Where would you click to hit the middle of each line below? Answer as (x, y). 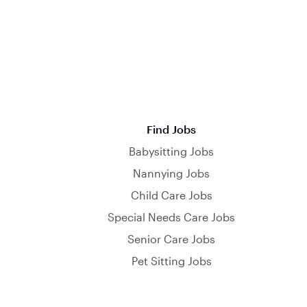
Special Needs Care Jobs (171, 217)
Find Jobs (171, 129)
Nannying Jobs (171, 173)
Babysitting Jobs (171, 151)
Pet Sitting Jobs (171, 261)
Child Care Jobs (171, 195)
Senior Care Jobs (171, 239)
